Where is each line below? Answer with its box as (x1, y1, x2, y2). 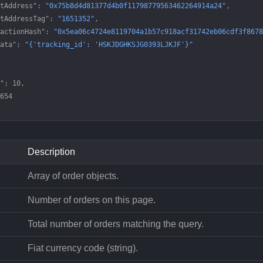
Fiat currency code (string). (27, 243, 138, 253)
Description (27, 147, 75, 157)
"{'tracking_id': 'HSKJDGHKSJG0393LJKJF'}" (24, 41, 193, 49)
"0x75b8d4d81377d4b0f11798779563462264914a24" (45, 2, 226, 10)
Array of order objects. (27, 171, 119, 181)
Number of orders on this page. (27, 195, 156, 205)
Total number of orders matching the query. (27, 219, 204, 229)
